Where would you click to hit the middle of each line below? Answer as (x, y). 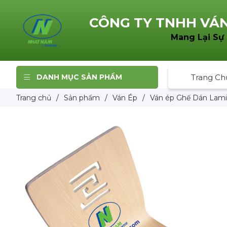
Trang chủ (34, 98)
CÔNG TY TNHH (144, 23)
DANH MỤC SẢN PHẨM (79, 77)
